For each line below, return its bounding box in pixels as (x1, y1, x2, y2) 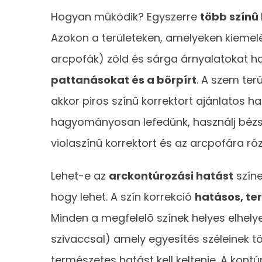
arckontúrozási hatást (109, 168, 233, 183)
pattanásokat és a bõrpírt (51, 72, 196, 87)
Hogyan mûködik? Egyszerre (51, 9, 200, 24)
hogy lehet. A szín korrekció (51, 189, 195, 204)
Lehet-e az (51, 168, 109, 183)
